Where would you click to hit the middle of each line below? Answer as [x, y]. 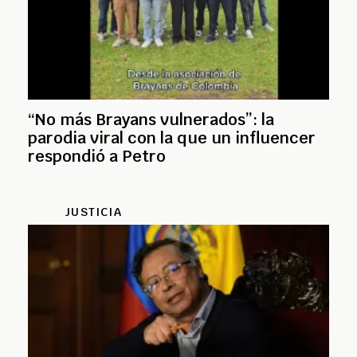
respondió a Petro [97, 157]
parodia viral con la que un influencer [172, 138]
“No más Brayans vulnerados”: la [151, 120]
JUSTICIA [93, 212]
